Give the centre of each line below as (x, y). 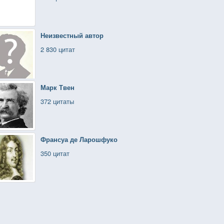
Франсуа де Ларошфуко (79, 139)
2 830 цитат (58, 49)
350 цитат (55, 153)
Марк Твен (57, 87)
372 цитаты (57, 101)
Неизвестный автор (72, 35)
